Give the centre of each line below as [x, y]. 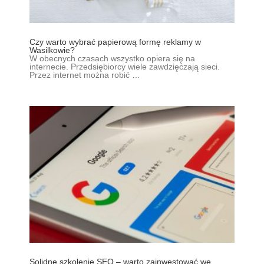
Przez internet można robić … [85, 75]
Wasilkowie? [52, 50]
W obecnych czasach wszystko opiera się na [112, 58]
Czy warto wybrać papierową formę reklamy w [115, 42]
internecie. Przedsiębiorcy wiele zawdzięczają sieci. [125, 66]
